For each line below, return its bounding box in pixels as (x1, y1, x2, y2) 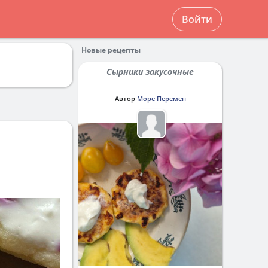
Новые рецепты (81, 45, 141, 55)
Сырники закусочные (112, 66, 194, 77)
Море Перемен (136, 94, 186, 103)
